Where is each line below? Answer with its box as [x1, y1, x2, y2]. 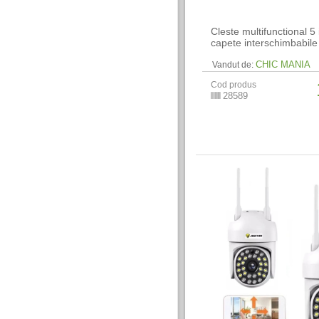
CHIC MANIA [256, 59, 311, 70]
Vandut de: [212, 60, 254, 70]
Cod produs [211, 80, 257, 90]
